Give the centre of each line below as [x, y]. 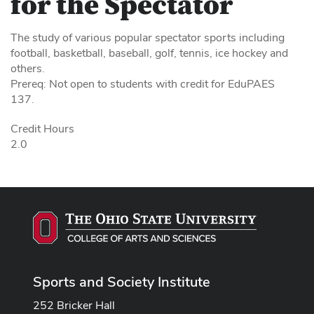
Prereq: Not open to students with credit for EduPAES [143, 84]
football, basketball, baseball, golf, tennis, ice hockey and [149, 53]
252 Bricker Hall [74, 305]
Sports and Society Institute [122, 281]
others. [28, 68]
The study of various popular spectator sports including [148, 37]
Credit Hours [42, 129]
